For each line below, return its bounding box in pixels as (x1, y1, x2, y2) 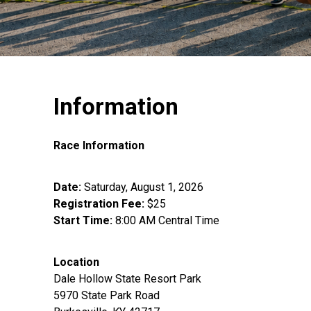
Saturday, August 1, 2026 (81, 180, 203, 194)
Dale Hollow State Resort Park (53, 271, 201, 285)
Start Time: (53, 213, 112, 227)
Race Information (53, 138, 144, 152)
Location (53, 255, 99, 269)
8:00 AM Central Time (112, 213, 219, 227)
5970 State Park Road (53, 288, 160, 302)
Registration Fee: (53, 196, 144, 210)
